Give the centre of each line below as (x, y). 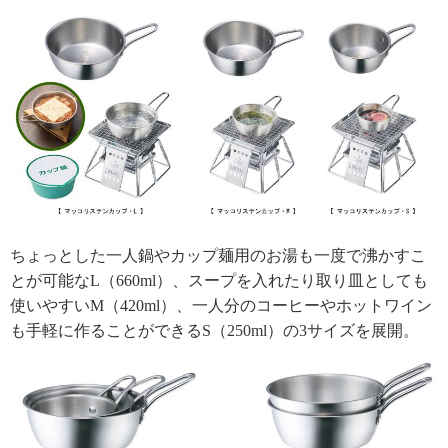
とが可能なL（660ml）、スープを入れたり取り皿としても (219, 280)
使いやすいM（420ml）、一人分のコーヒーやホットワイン (221, 305)
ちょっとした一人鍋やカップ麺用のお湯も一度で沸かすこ (218, 255)
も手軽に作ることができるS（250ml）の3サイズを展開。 (214, 330)
